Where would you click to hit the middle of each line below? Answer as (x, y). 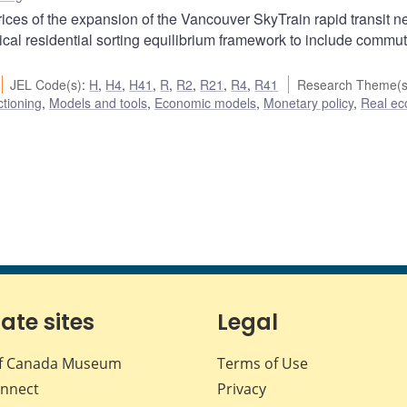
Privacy (242, 389)
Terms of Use (263, 364)
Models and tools (98, 103)
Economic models (205, 103)
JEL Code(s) (46, 85)
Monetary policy (308, 103)
